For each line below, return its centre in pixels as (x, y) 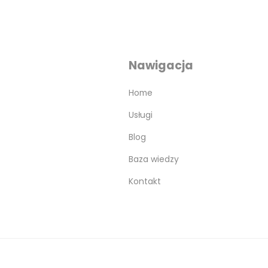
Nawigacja (161, 66)
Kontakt (145, 181)
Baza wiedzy (154, 159)
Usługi (141, 115)
